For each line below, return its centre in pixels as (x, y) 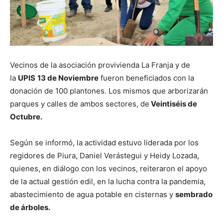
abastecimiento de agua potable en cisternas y (93, 194)
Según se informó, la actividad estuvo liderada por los (104, 142)
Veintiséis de (173, 104)
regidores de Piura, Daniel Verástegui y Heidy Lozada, (105, 155)
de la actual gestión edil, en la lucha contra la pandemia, (108, 181)
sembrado (194, 194)
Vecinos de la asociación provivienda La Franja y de (100, 65)
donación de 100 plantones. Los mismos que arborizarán (109, 91)
